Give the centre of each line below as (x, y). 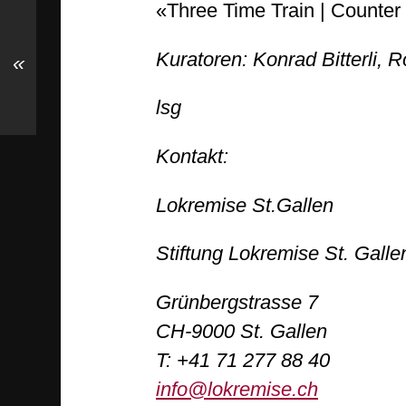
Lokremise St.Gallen (245, 205)
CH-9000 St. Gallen (242, 331)
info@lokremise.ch (237, 389)
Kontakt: (192, 156)
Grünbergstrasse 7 (237, 302)
